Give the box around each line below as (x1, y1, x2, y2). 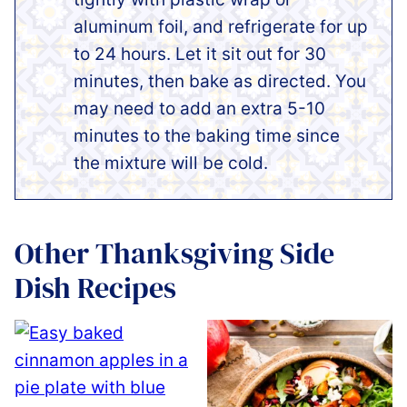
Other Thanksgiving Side (15, 233, 334, 273)
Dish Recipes (15, 267, 176, 308)
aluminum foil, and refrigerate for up (74, 15, 368, 37)
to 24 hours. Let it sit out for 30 (74, 43, 326, 65)
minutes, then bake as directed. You (74, 70, 366, 92)
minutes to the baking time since (74, 124, 340, 146)
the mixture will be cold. (74, 152, 268, 174)
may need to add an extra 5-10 (74, 97, 325, 119)
